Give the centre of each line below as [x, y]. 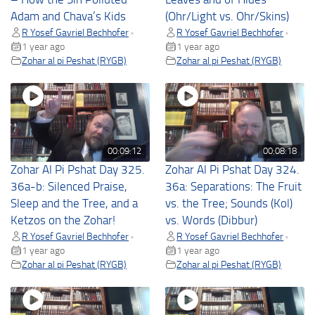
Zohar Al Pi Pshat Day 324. [233, 169]
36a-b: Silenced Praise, [69, 186]
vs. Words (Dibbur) [212, 220]
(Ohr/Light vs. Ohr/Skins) [227, 16]
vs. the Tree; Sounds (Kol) [229, 203]
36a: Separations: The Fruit [234, 186]
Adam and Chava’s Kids [68, 16]
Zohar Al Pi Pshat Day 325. [78, 169]
